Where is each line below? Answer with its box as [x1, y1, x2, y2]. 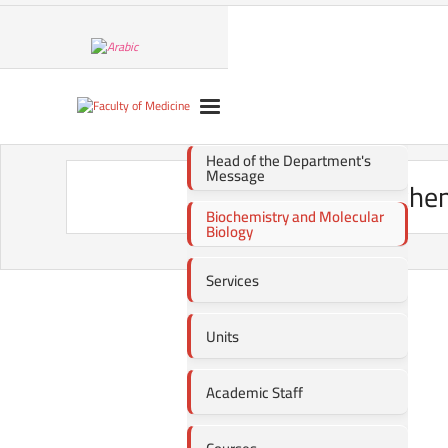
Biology [205, 217, 253, 246]
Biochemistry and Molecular [205, 202, 384, 231]
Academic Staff [205, 377, 303, 407]
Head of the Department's [205, 146, 371, 175]
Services [205, 265, 259, 295]
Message [205, 161, 265, 190]
